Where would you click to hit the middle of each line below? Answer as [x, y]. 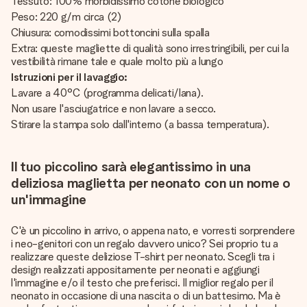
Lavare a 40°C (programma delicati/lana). [107, 93]
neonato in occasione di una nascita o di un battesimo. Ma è [146, 295]
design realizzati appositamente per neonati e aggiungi [135, 269]
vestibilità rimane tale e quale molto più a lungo [117, 61]
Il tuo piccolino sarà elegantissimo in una [131, 166]
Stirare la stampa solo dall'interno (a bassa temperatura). [140, 124]
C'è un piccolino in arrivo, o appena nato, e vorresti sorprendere [153, 230]
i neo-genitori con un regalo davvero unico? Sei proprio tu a [145, 243]
